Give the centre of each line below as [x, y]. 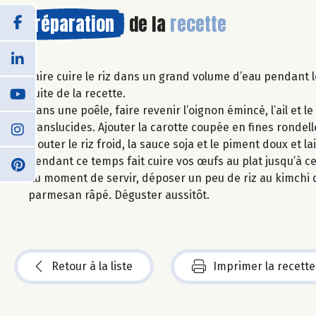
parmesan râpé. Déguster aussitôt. [119, 195]
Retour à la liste [92, 266]
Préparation [69, 24]
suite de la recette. [77, 93]
